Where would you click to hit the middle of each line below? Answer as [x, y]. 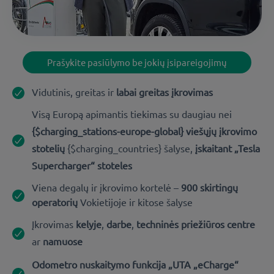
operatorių [55, 202]
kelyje [89, 224]
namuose [63, 241]
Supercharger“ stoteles [82, 165]
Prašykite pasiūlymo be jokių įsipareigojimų [137, 62]
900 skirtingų [209, 187]
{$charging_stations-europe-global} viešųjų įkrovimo [144, 131]
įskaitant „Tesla [228, 148]
